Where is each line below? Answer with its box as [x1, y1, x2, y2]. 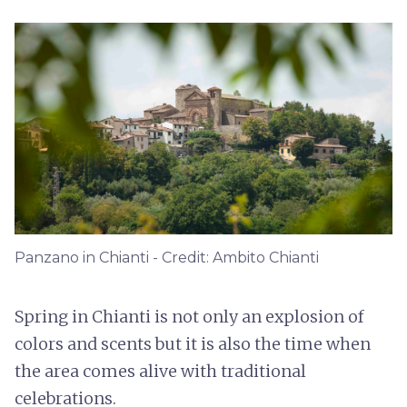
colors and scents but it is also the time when [15, 333, 371, 354]
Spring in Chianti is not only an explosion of [15, 305, 363, 327]
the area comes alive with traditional [15, 360, 306, 382]
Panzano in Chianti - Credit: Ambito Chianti [15, 248, 319, 266]
